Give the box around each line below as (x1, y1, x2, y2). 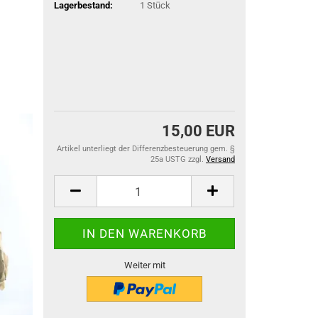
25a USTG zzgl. (150, 155, 206, 164)
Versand (206, 155, 235, 164)
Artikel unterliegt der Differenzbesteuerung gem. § (57, 144, 235, 153)
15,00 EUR (162, 122, 235, 140)
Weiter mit (124, 260, 165, 270)
